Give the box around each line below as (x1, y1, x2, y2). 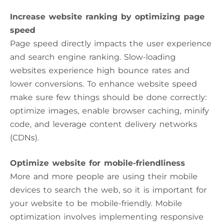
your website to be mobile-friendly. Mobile (10, 198, 182, 208)
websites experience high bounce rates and (10, 65, 190, 75)
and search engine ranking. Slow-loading (10, 52, 176, 62)
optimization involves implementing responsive (10, 212, 204, 222)
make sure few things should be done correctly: (10, 92, 207, 102)
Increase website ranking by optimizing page (10, 11, 205, 21)
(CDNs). (10, 132, 39, 142)
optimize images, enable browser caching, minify (10, 106, 209, 115)
